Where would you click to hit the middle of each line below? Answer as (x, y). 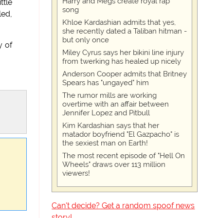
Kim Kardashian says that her (111, 126)
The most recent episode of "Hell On (124, 156)
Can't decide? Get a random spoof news (123, 206)
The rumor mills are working (110, 95)
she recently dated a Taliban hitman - (125, 31)
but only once (86, 40)
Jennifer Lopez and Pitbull (106, 113)
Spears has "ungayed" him (106, 83)
